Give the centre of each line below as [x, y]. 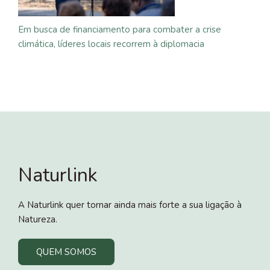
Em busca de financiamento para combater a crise [120, 29]
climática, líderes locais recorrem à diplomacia [111, 44]
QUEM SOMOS [66, 252]
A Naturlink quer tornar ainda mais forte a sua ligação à [130, 205]
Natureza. [38, 219]
